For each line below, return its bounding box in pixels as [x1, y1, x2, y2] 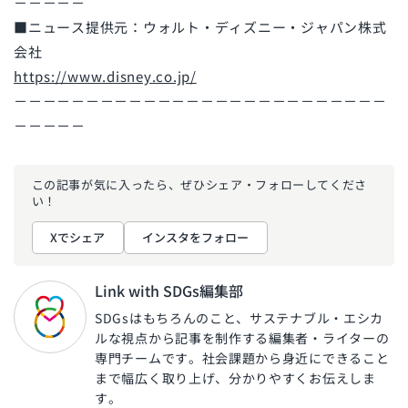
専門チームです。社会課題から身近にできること [95, 349, 390, 368]
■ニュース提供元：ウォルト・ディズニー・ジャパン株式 [14, 16, 387, 36]
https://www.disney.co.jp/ [14, 66, 197, 86]
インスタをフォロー [142, 228, 249, 246]
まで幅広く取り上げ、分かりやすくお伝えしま [95, 369, 376, 388]
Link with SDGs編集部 [95, 280, 243, 302]
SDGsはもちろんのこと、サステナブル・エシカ [95, 309, 384, 328]
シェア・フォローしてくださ [205, 175, 368, 193]
